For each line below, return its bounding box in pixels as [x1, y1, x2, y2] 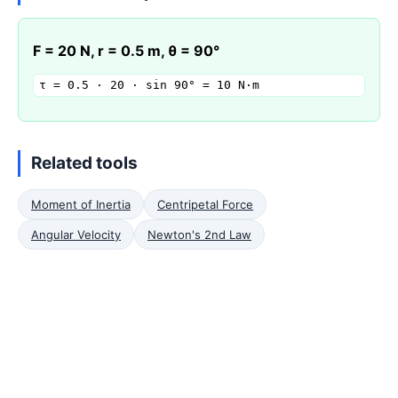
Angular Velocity [31, 227, 121, 242]
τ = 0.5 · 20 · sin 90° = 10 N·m [39, 78, 259, 92]
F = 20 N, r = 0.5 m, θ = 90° [33, 42, 219, 60]
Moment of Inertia [31, 197, 131, 211]
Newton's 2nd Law [147, 227, 251, 242]
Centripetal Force [157, 197, 253, 211]
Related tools [31, 153, 138, 173]
